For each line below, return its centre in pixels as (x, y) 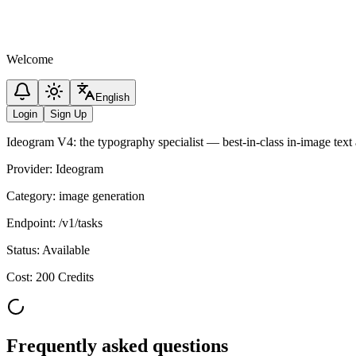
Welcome (30, 59)
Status (21, 250)
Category (29, 196)
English (112, 97)
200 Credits (65, 277)
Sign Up (68, 114)
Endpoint (29, 223)
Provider (28, 169)
